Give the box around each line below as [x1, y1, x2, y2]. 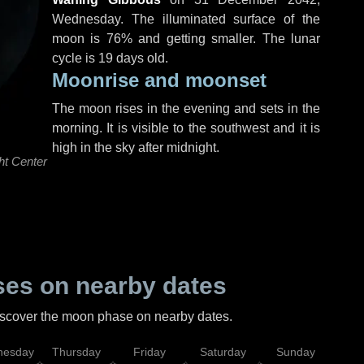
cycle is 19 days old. [52, 51, 168, 65]
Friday [133, 345, 166, 358]
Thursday [52, 345, 101, 358]
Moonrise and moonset [52, 69, 266, 91]
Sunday [276, 345, 315, 358]
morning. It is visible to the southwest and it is [52, 121, 320, 135]
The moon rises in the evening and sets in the [52, 102, 320, 115]
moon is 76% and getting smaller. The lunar [52, 32, 320, 45]
